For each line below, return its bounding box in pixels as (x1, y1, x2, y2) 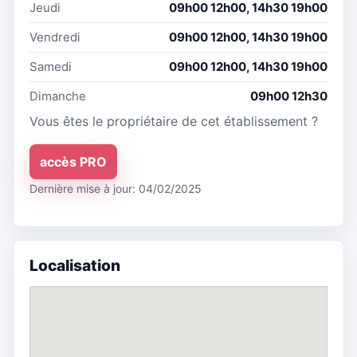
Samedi (29, 59, 72, 75)
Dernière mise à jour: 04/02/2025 (29, 182, 202, 196)
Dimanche (29, 88, 86, 104)
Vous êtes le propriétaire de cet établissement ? (29, 113, 318, 130)
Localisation (29, 256, 120, 276)
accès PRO (40, 153, 107, 170)
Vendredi (29, 29, 80, 45)
